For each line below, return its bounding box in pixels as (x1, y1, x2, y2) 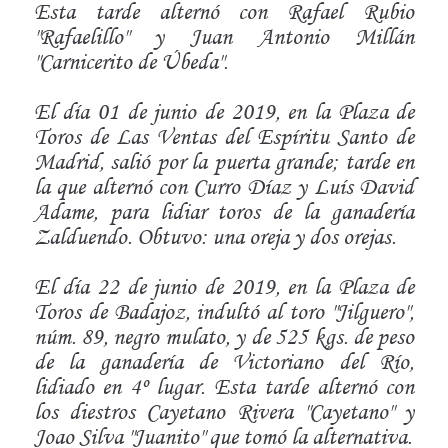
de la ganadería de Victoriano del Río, (33, 347, 415, 375)
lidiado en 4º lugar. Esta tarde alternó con (33, 372, 415, 400)
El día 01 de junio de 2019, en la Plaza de (33, 97, 415, 125)
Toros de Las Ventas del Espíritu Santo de (33, 122, 415, 150)
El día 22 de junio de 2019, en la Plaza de (33, 272, 415, 300)
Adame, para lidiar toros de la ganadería (33, 197, 415, 225)
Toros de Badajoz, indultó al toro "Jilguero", (33, 297, 415, 325)
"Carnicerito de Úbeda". (33, 47, 228, 75)
